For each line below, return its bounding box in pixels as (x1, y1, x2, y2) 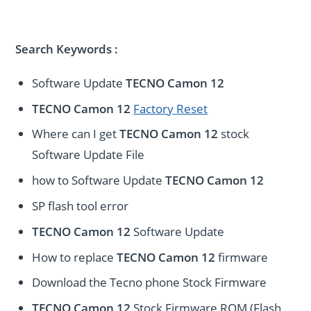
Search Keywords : (15, 41, 119, 58)
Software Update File (32, 146, 145, 163)
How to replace (32, 249, 117, 265)
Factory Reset (133, 100, 208, 117)
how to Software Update (32, 172, 166, 189)
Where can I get (32, 126, 120, 142)
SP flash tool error (32, 198, 129, 215)
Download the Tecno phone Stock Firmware (32, 274, 267, 291)
